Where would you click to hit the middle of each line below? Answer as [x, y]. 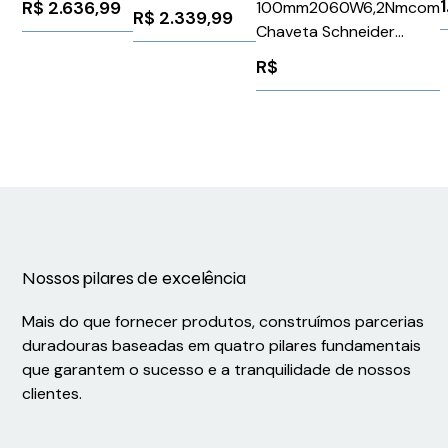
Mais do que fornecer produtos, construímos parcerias [223, 322]
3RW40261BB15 [78, 69]
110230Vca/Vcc [78, 21]
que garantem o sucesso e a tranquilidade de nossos [217, 370]
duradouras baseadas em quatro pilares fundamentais [222, 346]
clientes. [52, 394]
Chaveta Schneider [326, 32]
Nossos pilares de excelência [134, 278]
